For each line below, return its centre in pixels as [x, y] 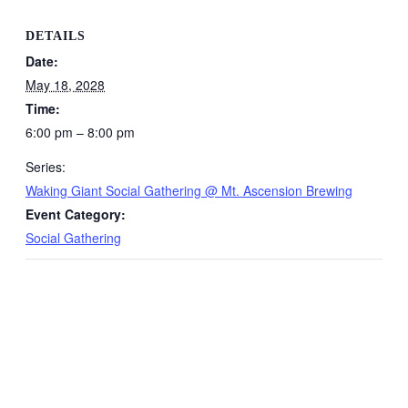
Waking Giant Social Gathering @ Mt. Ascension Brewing [189, 190]
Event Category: [76, 214]
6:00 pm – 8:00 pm [80, 132]
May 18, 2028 [65, 85]
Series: [46, 167]
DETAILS [56, 36]
